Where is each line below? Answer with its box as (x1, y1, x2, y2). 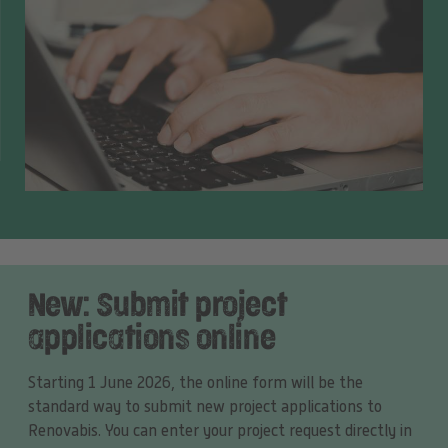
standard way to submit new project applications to (27, 398, 382, 417)
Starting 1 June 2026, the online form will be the (27, 374, 363, 393)
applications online (27, 324, 276, 356)
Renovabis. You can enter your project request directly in (27, 422, 412, 441)
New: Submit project (27, 291, 288, 323)
